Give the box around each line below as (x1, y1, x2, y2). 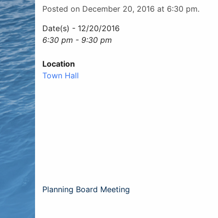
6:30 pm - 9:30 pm (42, 35, 112, 45)
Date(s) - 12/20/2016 (42, 23, 120, 33)
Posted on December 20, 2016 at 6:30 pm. (42, 4, 200, 14)
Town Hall (42, 71, 79, 80)
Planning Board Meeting (42, 184, 130, 194)
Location (42, 59, 75, 69)
